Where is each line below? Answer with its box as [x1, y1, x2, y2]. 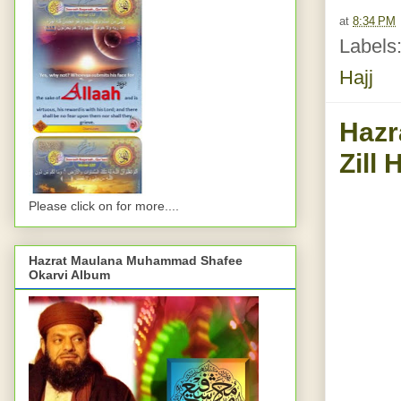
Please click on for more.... [29, 199, 179, 214]
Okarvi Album [29, 268, 110, 283]
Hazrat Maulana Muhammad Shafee [29, 253, 243, 269]
